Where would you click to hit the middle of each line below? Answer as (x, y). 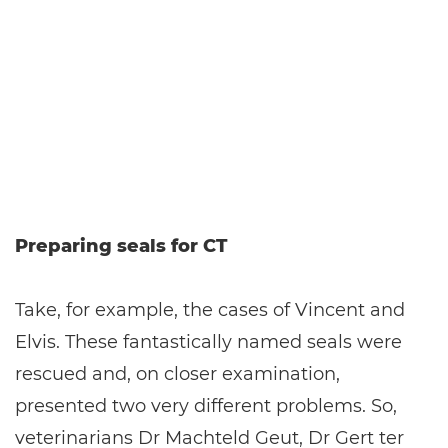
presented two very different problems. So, (206, 406)
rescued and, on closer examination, (177, 374)
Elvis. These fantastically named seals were (208, 342)
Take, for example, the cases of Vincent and (210, 310)
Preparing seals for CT (121, 246)
